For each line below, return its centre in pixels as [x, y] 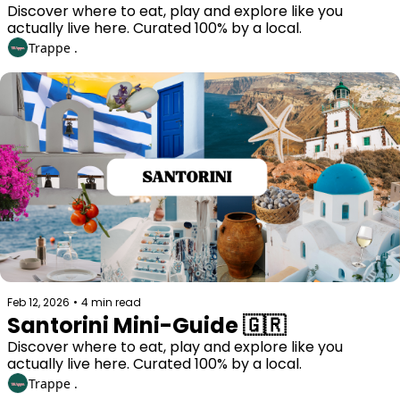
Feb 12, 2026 [38, 303]
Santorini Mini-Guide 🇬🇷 [146, 326]
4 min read [111, 303]
